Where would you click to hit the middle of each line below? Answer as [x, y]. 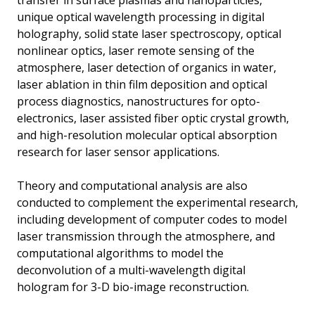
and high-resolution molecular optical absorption [147, 135]
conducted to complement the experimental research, [157, 203]
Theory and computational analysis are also [132, 186]
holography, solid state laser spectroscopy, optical [149, 34]
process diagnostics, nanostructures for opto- [139, 102]
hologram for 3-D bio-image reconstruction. [133, 287]
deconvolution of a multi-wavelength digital [131, 270]
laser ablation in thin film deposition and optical [142, 85]
